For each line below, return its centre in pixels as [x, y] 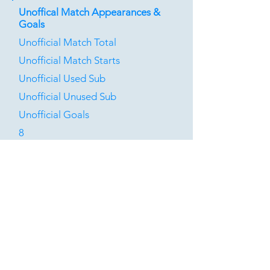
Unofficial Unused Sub [67, 96]
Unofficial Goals [54, 115]
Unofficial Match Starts [69, 60]
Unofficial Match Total [67, 42]
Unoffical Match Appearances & [89, 12]
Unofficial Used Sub [62, 78]
